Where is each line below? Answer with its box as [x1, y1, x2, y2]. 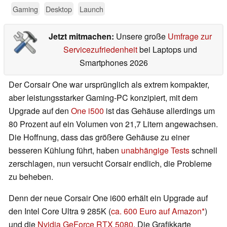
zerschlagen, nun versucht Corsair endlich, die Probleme [9, 158, 212, 170]
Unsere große [116, 30, 168, 43]
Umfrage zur [167, 30, 212, 43]
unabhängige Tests [121, 144, 190, 157]
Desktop [46, 4, 72, 15]
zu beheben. [9, 171, 53, 183]
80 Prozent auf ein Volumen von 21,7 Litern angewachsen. [9, 118, 218, 130]
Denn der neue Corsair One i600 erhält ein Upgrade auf [9, 192, 208, 204]
